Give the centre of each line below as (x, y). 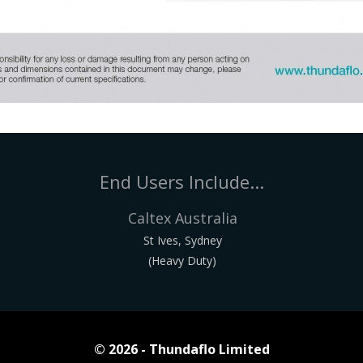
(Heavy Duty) (182, 260)
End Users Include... (181, 181)
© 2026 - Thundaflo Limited (181, 349)
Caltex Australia (182, 218)
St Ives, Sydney (182, 240)
